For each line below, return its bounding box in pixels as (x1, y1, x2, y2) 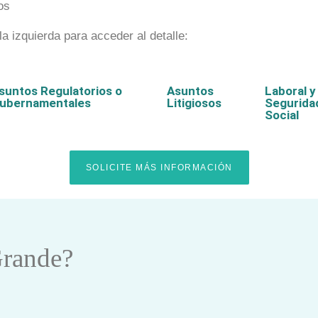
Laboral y (265, 84, 316, 98)
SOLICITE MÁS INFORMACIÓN (85, 163, 233, 172)
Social (265, 108, 299, 122)
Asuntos (167, 84, 214, 98)
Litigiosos (167, 96, 221, 110)
